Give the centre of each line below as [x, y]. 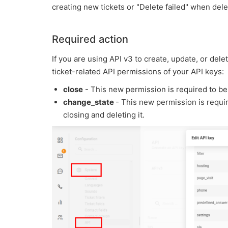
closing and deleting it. [104, 115]
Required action [90, 39]
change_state [89, 102]
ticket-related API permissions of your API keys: [138, 72]
